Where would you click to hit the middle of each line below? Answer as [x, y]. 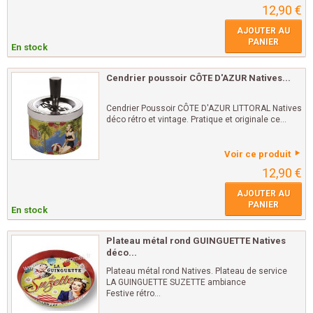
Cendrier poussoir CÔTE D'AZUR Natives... [198, 78]
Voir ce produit [257, 154]
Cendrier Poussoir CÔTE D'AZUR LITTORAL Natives [204, 108]
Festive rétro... [133, 293]
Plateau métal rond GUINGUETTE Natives [196, 241]
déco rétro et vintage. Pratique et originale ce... [196, 119]
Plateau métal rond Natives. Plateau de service [197, 271]
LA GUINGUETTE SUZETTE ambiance [176, 282]
